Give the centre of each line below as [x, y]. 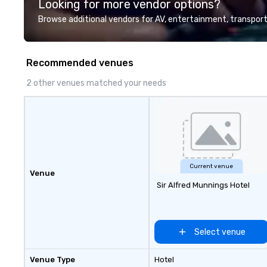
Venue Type [52, 260]
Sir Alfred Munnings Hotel [203, 185]
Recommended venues [80, 63]
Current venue [212, 166]
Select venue [220, 232]
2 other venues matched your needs [96, 83]
